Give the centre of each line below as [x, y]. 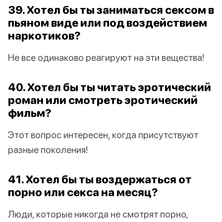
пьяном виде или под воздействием [108, 23]
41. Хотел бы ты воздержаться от [100, 179]
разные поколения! [48, 150]
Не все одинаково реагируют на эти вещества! [106, 57]
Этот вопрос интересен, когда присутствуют [103, 135]
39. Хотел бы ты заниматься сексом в [111, 10]
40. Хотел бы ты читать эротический [110, 87]
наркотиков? [44, 36]
